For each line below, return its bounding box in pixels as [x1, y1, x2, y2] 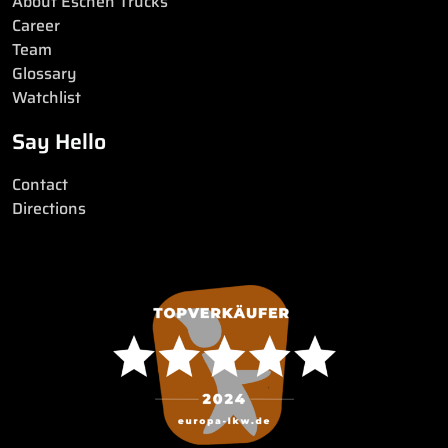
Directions [12, 195, 86, 221]
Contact [12, 171, 68, 197]
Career [12, 12, 60, 38]
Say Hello [12, 124, 106, 158]
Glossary [12, 60, 77, 86]
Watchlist [12, 84, 81, 110]
